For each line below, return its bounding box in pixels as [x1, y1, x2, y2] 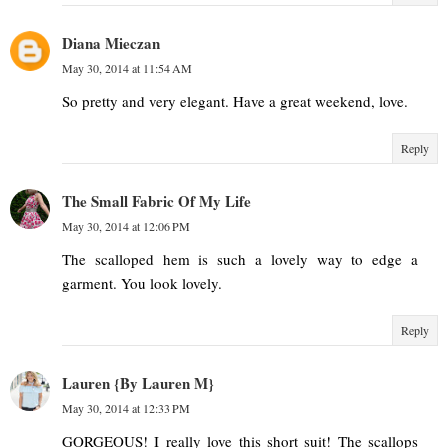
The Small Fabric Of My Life [62, 189, 251, 212]
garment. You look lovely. [62, 272, 222, 293]
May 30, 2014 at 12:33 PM [62, 399, 190, 416]
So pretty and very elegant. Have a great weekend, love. [62, 90, 408, 111]
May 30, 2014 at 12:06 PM [62, 217, 190, 234]
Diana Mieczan [62, 31, 160, 54]
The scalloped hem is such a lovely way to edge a [62, 248, 418, 269]
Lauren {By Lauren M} [62, 371, 214, 394]
